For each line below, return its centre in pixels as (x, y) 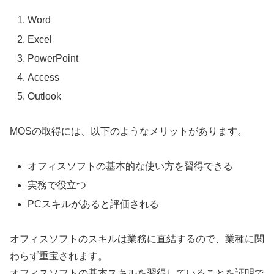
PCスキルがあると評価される (94, 204)
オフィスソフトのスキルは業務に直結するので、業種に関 (137, 239)
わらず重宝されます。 (59, 256)
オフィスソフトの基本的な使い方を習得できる (131, 166)
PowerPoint (53, 58)
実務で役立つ (57, 185)
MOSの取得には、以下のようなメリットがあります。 (128, 131)
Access (44, 77)
